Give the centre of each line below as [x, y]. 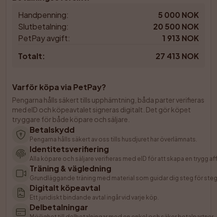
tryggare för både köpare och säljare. [71, 119]
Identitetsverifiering [69, 149]
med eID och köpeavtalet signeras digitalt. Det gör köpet [101, 109]
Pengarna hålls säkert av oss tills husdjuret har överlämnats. [113, 139]
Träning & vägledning [70, 168]
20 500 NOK [176, 26]
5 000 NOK [178, 15]
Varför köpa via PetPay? [59, 87]
